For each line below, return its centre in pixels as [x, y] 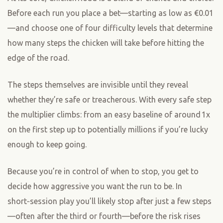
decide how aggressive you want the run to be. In [95, 186]
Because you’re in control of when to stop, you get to [103, 171]
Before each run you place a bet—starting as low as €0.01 [111, 13]
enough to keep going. [47, 144]
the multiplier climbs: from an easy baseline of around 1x [109, 114]
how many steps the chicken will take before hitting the [106, 43]
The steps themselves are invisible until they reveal [98, 84]
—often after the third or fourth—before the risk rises [104, 216]
